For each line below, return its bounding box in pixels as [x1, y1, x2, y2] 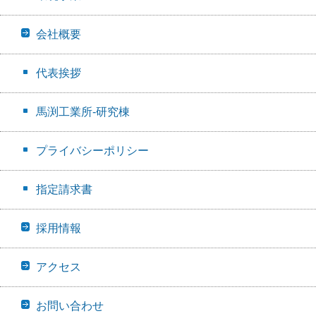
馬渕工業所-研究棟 [36, 105, 130, 118]
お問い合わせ [36, 299, 104, 312]
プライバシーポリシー [36, 144, 149, 157]
